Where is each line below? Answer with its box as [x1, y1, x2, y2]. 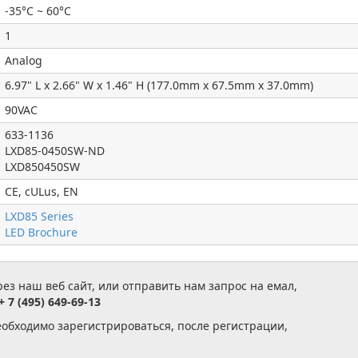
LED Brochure [5, 225, 78, 240]
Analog [5, 53, 42, 68]
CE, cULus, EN [5, 184, 78, 199]
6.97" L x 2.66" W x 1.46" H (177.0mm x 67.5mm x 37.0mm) [5, 78, 313, 93]
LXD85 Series [5, 209, 74, 224]
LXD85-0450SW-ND [5, 143, 105, 158]
